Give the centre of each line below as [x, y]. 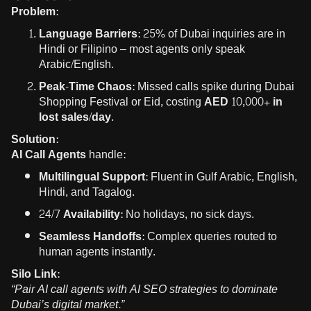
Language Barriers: [90, 33]
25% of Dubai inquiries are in [213, 33]
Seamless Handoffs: [92, 236]
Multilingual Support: [93, 176]
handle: [106, 154]
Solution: [35, 139]
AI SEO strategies [174, 289]
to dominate [247, 289]
